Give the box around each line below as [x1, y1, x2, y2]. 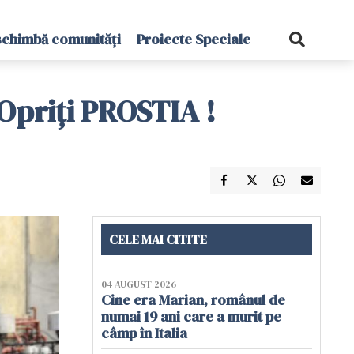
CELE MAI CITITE [109, 231, 207, 248]
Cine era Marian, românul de [101, 290, 285, 310]
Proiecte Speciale [136, 29, 250, 49]
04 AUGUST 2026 [101, 278, 176, 291]
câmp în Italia [101, 323, 190, 343]
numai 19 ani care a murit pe [101, 307, 281, 326]
